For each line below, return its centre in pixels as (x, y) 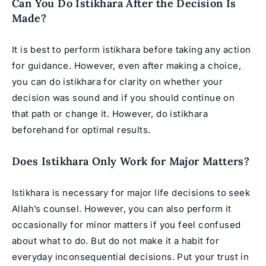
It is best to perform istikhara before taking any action (132, 49)
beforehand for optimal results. (81, 129)
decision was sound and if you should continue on (123, 97)
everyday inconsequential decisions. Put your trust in (131, 256)
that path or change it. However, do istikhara (110, 113)
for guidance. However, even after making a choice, (126, 65)
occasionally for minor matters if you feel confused (126, 224)
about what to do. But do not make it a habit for (116, 240)
